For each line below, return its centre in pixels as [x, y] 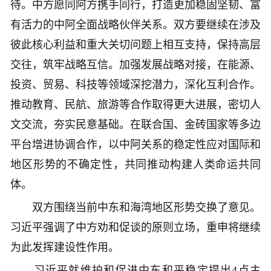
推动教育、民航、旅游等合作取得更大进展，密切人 [135, 105]
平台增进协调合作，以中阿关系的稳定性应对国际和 [135, 145]
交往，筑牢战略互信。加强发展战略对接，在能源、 [135, 65]
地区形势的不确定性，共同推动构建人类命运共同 [135, 165]
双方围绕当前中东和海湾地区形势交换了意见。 [135, 208]
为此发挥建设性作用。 [65, 248]
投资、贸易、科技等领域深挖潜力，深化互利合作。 [135, 85]
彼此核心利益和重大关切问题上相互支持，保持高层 [135, 45]
